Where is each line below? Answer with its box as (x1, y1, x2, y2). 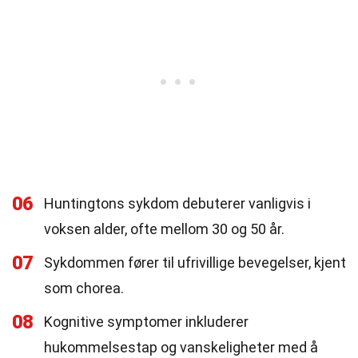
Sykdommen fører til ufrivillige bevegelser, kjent (44, 254, 346, 271)
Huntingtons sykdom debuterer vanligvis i (44, 195, 311, 212)
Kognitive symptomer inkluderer (44, 313, 249, 330)
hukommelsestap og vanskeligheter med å (44, 339, 318, 356)
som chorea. (44, 280, 124, 296)
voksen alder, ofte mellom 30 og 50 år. (44, 221, 284, 237)
